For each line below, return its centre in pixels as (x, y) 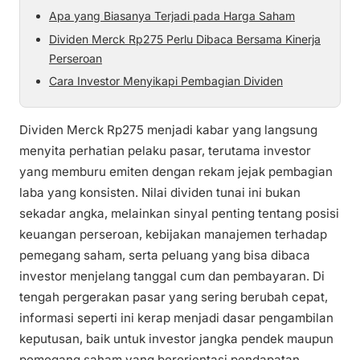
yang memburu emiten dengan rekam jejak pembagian (176, 172)
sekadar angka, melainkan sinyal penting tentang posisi (179, 214)
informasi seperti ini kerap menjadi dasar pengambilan (176, 318)
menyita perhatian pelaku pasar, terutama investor (165, 151)
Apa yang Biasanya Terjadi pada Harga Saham (172, 16)
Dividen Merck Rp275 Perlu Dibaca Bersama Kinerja (185, 39)
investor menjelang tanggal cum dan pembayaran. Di (172, 276)
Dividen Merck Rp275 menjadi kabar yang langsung (168, 130)
